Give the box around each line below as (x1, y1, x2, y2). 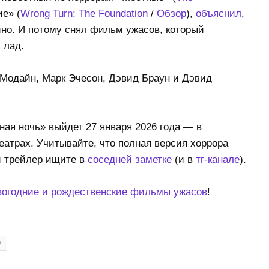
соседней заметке (87, 154, 172, 166)
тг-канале (195, 154, 240, 166)
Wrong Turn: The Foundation (20, 8, 148, 20)
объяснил (195, 8, 241, 20)
